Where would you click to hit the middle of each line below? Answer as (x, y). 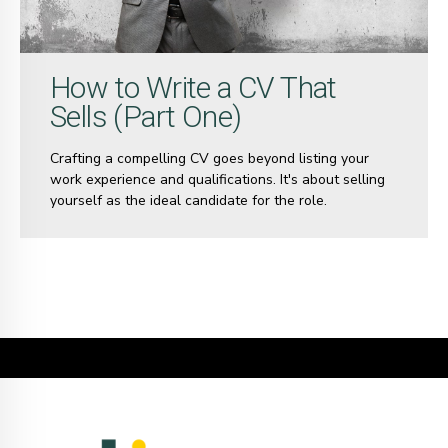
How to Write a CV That (193, 87)
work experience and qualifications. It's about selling (217, 179)
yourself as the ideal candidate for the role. (188, 200)
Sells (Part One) (145, 116)
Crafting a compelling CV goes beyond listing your (209, 158)
